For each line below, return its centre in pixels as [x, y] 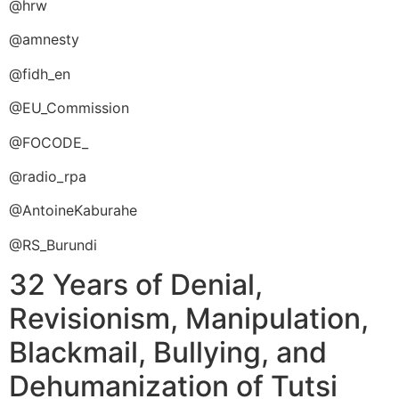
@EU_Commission [69, 108]
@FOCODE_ [49, 142]
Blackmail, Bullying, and [168, 353]
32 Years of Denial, [136, 285]
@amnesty [44, 40]
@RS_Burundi [53, 244]
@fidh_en [40, 73]
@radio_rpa [48, 177]
